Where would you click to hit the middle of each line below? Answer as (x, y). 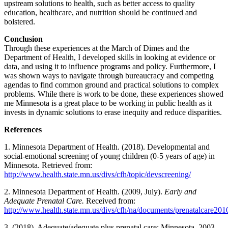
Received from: (111, 201)
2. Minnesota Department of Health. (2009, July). (84, 192)
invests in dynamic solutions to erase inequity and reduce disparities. (113, 112)
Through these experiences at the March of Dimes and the (97, 48)
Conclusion (23, 39)
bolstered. (20, 22)
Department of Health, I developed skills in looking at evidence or (110, 58)
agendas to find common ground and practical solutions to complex (111, 85)
